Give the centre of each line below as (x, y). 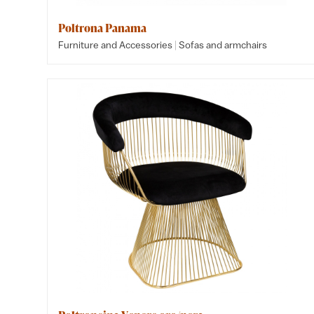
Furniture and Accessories (116, 45)
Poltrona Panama (103, 28)
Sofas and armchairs (223, 45)
